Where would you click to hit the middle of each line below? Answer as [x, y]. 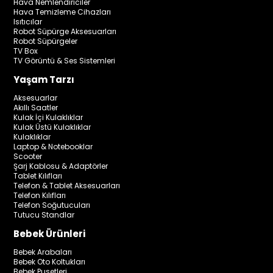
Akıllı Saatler [36, 108]
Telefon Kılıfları [40, 196]
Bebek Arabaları [43, 252]
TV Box [26, 51]
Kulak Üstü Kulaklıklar [52, 127]
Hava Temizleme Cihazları [62, 12]
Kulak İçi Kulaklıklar [48, 118]
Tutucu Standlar [44, 215]
